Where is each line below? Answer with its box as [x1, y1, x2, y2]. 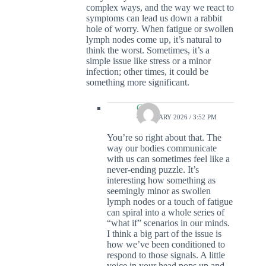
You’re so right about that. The [107, 132, 221, 143]
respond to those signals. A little [107, 250, 225, 261]
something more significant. [86, 77, 189, 88]
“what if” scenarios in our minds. [107, 218, 230, 229]
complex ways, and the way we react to [86, 2, 234, 13]
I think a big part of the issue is [107, 229, 221, 239]
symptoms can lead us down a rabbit [86, 13, 222, 24]
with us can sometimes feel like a [107, 154, 230, 164]
